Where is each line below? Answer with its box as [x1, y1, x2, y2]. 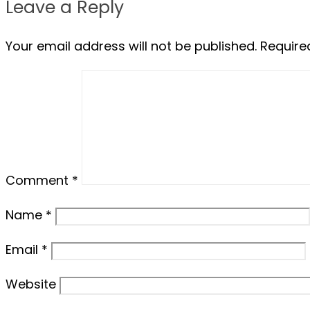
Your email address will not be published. [6, 37, 257, 55]
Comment [6, 171, 72, 189]
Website [6, 275, 56, 293]
